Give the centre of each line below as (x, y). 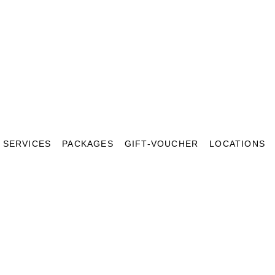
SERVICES (27, 144)
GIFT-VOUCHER (161, 144)
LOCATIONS (237, 144)
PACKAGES (88, 144)
